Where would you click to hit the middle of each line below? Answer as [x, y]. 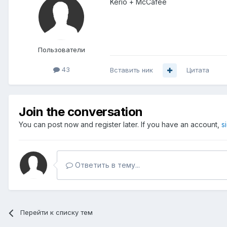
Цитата [198, 70]
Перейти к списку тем [57, 213]
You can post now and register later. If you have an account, [120, 125]
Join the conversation [81, 112]
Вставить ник [131, 70]
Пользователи [61, 49]
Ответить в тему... [106, 165]
